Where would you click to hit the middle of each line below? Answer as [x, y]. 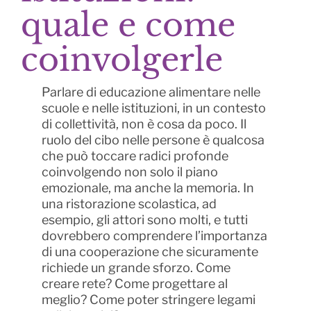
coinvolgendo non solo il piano [129, 172]
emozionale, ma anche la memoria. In [148, 188]
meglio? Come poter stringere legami [148, 300]
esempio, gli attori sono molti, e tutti [144, 220]
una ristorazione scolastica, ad [129, 204]
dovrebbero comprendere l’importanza [154, 236]
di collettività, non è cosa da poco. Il [144, 124]
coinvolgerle [121, 60]
